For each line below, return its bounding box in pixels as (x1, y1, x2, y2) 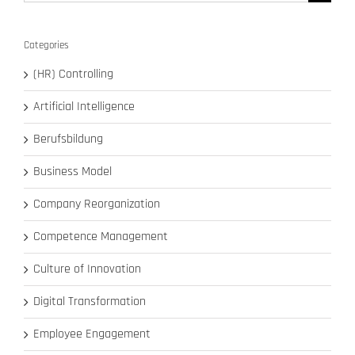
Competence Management (33, 227, 168, 245)
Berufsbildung (33, 130, 103, 147)
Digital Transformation (33, 292, 146, 310)
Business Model (33, 162, 112, 180)
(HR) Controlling (33, 65, 113, 82)
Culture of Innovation (33, 260, 141, 277)
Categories (24, 39, 69, 52)
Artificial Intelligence (33, 97, 135, 115)
